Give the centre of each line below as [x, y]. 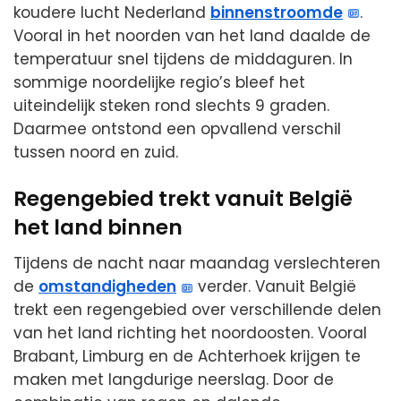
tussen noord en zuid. [96, 152]
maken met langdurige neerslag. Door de [174, 380]
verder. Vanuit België [275, 287]
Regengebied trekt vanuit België [183, 198]
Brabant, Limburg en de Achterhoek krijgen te [187, 357]
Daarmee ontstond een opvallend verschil [177, 128]
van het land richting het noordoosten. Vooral [190, 333]
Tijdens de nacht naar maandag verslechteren [197, 264]
